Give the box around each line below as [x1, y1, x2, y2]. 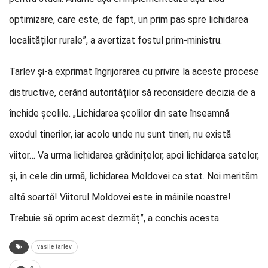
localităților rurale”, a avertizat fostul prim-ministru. [9, 35, 222, 46]
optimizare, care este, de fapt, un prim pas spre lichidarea [9, 14, 248, 25]
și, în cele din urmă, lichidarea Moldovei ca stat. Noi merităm [9, 170, 258, 182]
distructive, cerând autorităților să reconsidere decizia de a [9, 87, 255, 98]
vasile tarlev [37, 243, 72, 250]
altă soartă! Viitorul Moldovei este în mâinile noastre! [9, 191, 231, 203]
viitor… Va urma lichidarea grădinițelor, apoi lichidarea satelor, [9, 150, 259, 161]
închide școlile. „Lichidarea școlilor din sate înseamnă [9, 108, 229, 119]
